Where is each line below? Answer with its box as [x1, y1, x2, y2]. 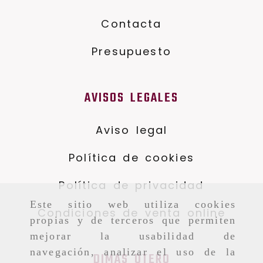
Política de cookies [69, 150, 194, 166]
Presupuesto [92, 44, 171, 59]
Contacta [101, 16, 162, 32]
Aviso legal [95, 123, 168, 138]
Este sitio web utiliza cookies [30, 198, 236, 211]
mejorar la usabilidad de [30, 230, 236, 242]
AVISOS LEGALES [85, 87, 178, 109]
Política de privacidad [59, 178, 204, 193]
